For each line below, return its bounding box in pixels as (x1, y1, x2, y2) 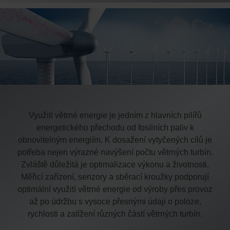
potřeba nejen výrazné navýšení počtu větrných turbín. (17, 147, 213, 157)
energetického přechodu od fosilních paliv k (36, 123, 194, 132)
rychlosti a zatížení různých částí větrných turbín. (28, 209, 202, 218)
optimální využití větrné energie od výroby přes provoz (17, 184, 213, 194)
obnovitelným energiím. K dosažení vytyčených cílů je (18, 135, 212, 144)
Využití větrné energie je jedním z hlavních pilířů (28, 110, 202, 120)
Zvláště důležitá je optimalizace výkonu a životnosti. (21, 160, 209, 169)
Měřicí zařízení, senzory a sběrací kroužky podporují (21, 172, 209, 181)
